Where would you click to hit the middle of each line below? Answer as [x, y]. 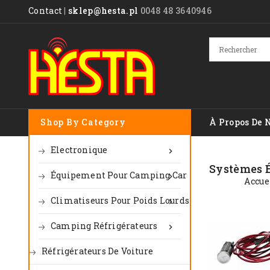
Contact [46, 11]
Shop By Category [83, 122]
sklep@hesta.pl [103, 11]
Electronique [79, 150]
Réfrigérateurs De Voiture [97, 251]
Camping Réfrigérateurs [104, 226]
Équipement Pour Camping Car [119, 175]
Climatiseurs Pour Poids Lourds [120, 200]
